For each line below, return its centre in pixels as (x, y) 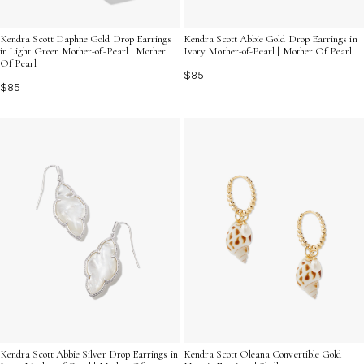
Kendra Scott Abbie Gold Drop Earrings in (271, 39)
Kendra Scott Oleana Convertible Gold (263, 354)
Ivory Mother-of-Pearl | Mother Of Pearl (268, 51)
